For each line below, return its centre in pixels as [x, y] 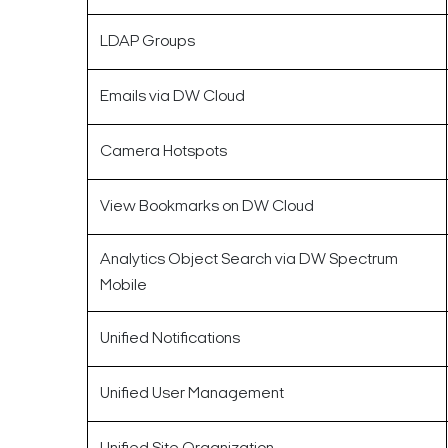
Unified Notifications [170, 338]
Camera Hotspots [163, 151]
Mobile [123, 285]
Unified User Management [192, 393]
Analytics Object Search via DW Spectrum [249, 259]
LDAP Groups [147, 41]
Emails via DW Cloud [172, 96]
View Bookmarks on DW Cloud [207, 206]
